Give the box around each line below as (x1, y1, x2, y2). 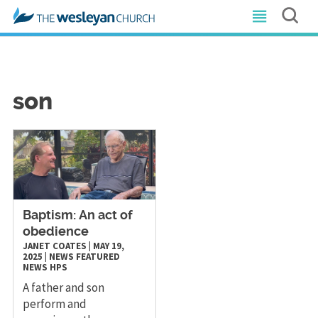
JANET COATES (22, 239, 87, 252)
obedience (22, 225, 89, 238)
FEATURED (75, 250, 120, 263)
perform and (22, 295, 87, 312)
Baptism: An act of (22, 209, 133, 222)
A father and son (22, 279, 104, 295)
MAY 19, (92, 239, 124, 252)
